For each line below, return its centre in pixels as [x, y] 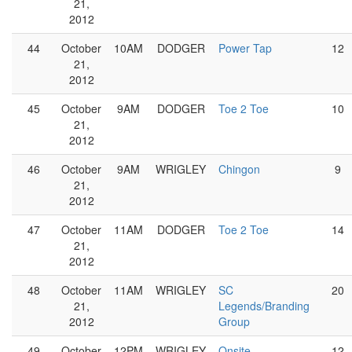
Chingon [239, 169]
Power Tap [245, 48]
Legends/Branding [264, 306]
